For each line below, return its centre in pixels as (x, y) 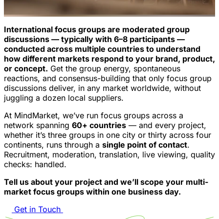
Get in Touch (39, 209)
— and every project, (166, 125)
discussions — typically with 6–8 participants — (94, 39)
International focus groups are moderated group (97, 30)
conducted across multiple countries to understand (102, 49)
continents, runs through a (53, 145)
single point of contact (145, 145)
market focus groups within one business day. (92, 192)
